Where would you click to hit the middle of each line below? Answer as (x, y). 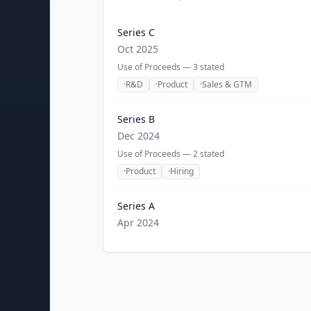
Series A (136, 206)
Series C (136, 32)
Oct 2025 (138, 49)
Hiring (182, 171)
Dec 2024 (138, 136)
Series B (136, 119)
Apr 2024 (138, 222)
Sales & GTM (227, 84)
